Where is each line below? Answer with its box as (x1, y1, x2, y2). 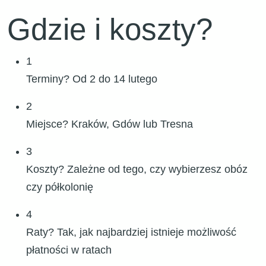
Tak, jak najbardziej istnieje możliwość (54, 226, 236, 239)
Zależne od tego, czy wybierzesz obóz (64, 163, 248, 176)
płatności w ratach (26, 244, 112, 256)
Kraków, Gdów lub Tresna (68, 118, 193, 131)
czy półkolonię (26, 181, 93, 194)
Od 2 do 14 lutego (69, 73, 157, 85)
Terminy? (26, 73, 69, 85)
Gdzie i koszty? (7, 12, 213, 47)
